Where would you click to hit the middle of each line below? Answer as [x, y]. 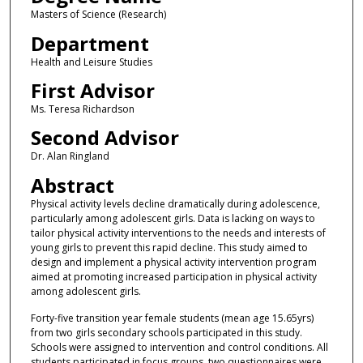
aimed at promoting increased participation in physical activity [173, 276]
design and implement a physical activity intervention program [173, 262]
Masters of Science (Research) [98, 15]
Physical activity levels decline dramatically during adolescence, [175, 203]
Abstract [72, 185]
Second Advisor [105, 138]
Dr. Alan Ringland [70, 156]
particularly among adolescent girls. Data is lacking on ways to [173, 218]
